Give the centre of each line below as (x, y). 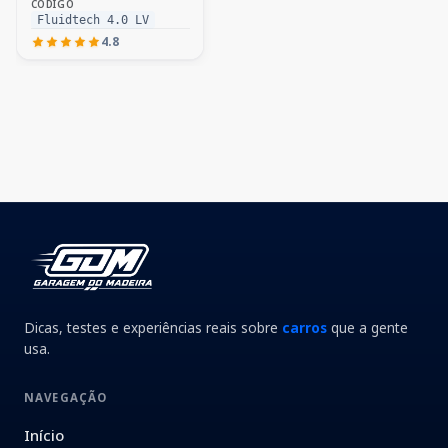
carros (304, 327)
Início (44, 434)
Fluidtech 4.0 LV (92, 20)
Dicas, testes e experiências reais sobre (153, 327)
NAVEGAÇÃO (66, 397)
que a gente (367, 327)
